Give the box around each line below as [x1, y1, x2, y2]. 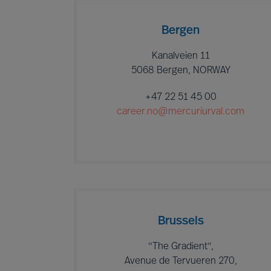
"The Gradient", [148, 242, 214, 252]
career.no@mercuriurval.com [117, 107, 245, 117]
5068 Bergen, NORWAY [131, 66, 230, 76]
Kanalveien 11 [151, 51, 210, 61]
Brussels [157, 215, 204, 227]
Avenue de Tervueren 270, [124, 256, 237, 266]
